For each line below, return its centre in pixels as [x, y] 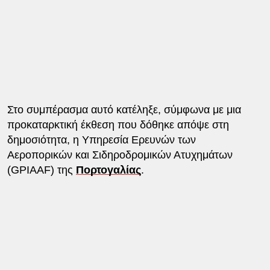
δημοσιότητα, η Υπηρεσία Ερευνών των [101, 140]
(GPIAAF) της [41, 170]
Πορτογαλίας [108, 170]
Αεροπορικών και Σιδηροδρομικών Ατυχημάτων [120, 155]
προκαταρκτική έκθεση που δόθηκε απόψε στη [118, 124]
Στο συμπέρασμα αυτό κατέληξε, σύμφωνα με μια [124, 109]
